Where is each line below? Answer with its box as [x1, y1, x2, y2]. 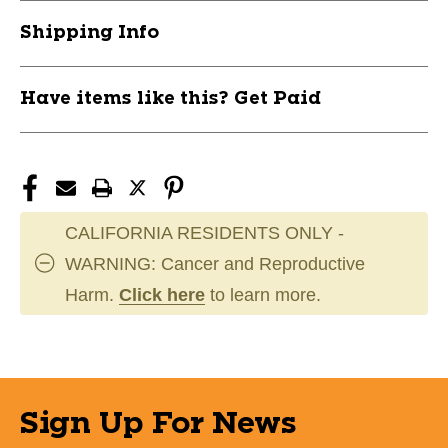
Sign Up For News [20, 408, 297, 439]
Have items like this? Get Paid [20, 89, 321, 108]
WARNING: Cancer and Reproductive [65, 253, 365, 274]
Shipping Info [20, 23, 159, 42]
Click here [119, 284, 205, 305]
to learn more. [205, 284, 321, 305]
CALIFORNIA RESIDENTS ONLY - [65, 222, 344, 243]
